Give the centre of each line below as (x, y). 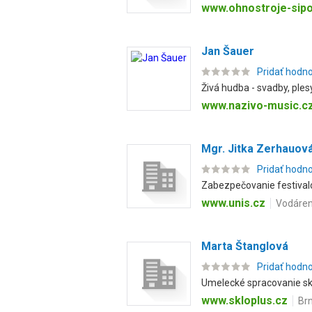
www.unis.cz (233, 203)
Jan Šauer (228, 51)
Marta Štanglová (245, 246)
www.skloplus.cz (244, 301)
